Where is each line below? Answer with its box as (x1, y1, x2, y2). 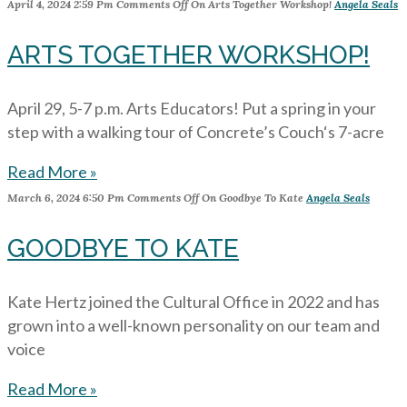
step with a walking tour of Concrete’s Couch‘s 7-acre (7, 122, 384, 142)
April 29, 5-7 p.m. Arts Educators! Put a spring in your (7, 98, 376, 118)
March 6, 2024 (7, 191, 80, 204)
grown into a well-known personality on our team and (7, 315, 380, 335)
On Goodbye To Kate (199, 191, 303, 204)
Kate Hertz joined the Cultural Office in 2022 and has (7, 292, 380, 312)
